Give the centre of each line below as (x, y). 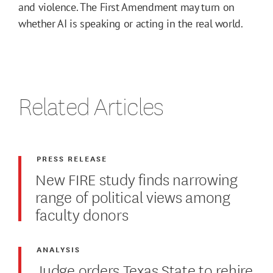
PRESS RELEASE (72, 158)
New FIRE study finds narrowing (136, 179)
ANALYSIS (59, 249)
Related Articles (91, 106)
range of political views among (133, 196)
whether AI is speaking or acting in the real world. (131, 24)
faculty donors (82, 214)
